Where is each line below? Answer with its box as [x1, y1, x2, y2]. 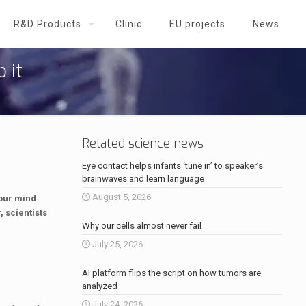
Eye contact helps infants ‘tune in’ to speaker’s [81, 161, 263, 171]
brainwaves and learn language [81, 173, 204, 184]
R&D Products [14, 18, 81, 29]
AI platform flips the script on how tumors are [81, 268, 261, 278]
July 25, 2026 [92, 239, 143, 249]
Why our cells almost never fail [81, 221, 201, 231]
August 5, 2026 [92, 192, 151, 202]
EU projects [169, 18, 225, 29]
